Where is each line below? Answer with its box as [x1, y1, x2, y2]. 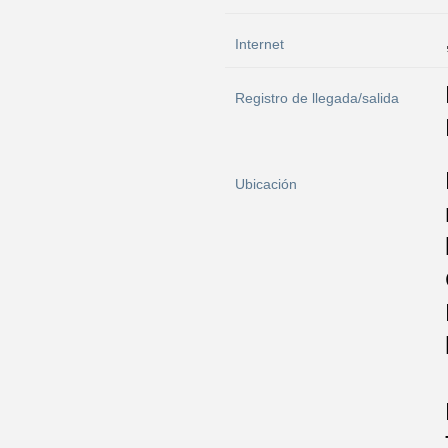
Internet [235, 36, 284, 52]
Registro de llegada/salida [235, 90, 399, 106]
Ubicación [235, 176, 297, 192]
